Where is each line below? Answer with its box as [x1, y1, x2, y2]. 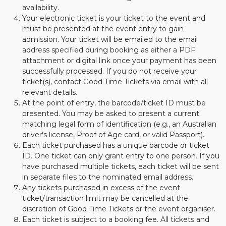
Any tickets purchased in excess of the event [22, 183, 180, 192]
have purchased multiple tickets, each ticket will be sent [22, 162, 219, 171]
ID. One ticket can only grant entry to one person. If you [22, 151, 219, 160]
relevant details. [22, 88, 77, 97]
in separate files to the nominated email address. [22, 173, 193, 182]
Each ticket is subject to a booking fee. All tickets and [22, 215, 209, 224]
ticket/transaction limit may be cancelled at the [22, 194, 188, 203]
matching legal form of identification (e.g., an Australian [22, 120, 216, 129]
